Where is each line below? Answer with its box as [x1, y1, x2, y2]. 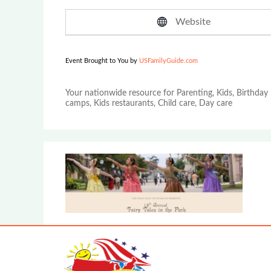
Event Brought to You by [65, 57, 139, 64]
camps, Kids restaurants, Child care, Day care [65, 99, 232, 108]
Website [175, 17, 211, 27]
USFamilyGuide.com [139, 57, 198, 64]
